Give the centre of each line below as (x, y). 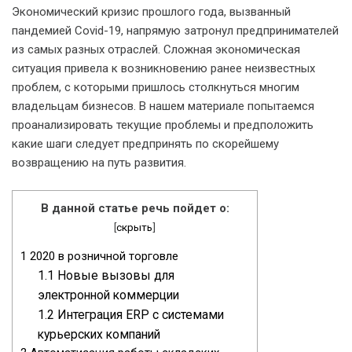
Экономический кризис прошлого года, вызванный (151, 12)
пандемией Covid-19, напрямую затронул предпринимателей (175, 31)
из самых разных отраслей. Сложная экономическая (156, 49)
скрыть (134, 227)
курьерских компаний (99, 334)
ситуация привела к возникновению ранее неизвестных (163, 68)
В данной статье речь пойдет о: (135, 208)
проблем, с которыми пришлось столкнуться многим (156, 87)
